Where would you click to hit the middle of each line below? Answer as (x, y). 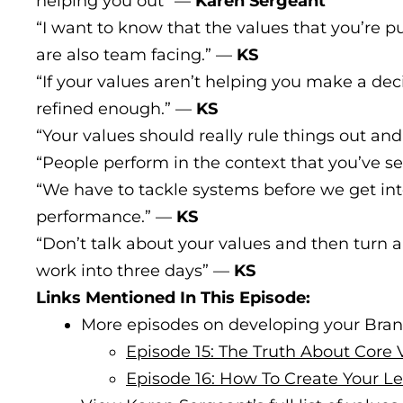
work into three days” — (135, 270)
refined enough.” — (116, 108)
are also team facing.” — (136, 54)
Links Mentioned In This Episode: (173, 297)
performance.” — (106, 216)
